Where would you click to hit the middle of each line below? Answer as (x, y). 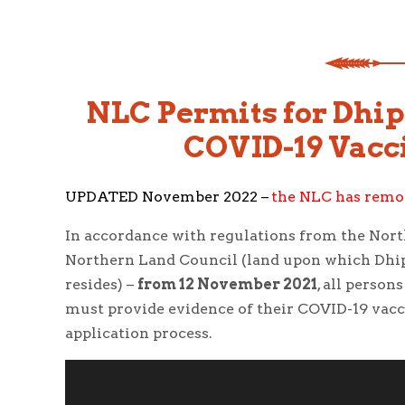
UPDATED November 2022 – (167, 196)
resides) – (101, 284)
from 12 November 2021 (227, 284)
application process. (139, 333)
